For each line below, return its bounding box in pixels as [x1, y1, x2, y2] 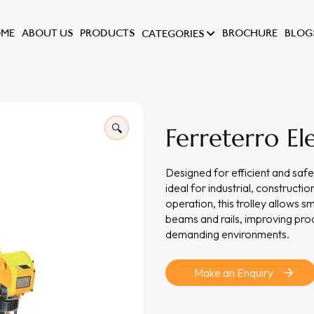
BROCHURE [222, 26, 278, 39]
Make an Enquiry [194, 266, 273, 280]
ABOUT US [22, 26, 73, 39]
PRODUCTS [80, 26, 135, 39]
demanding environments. [165, 227, 289, 241]
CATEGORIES [142, 27, 206, 40]
